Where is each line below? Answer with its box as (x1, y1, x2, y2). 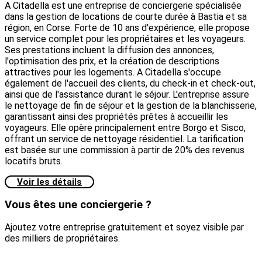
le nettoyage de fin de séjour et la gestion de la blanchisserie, (5, 100, 257, 112)
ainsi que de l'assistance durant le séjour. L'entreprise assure (5, 89, 249, 101)
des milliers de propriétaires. (5, 233, 120, 244)
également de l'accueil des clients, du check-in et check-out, (5, 78, 256, 89)
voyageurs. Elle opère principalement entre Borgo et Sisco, (5, 122, 246, 134)
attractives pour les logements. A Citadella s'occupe (5, 67, 221, 78)
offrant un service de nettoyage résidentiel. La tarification (5, 133, 243, 145)
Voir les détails (17, 177, 82, 188)
